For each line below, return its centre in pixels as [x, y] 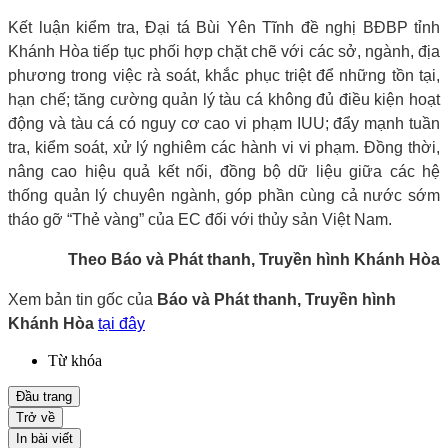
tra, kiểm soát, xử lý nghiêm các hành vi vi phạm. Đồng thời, [224, 147]
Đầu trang [44, 396]
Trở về [35, 417]
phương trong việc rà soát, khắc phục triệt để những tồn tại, [224, 75]
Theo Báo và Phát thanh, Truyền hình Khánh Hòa [254, 259]
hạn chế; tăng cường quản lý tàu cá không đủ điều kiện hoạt [224, 99]
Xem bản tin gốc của [82, 299]
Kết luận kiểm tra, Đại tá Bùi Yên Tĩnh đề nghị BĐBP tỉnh [224, 27]
